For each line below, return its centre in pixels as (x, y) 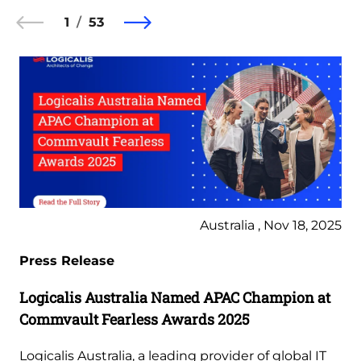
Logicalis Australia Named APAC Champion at (175, 297)
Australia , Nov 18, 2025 (271, 225)
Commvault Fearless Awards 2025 (135, 319)
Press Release (67, 261)
